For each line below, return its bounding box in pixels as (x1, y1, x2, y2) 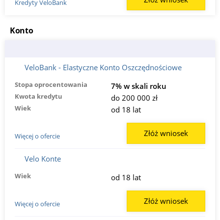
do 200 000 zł (110, 93, 158, 103)
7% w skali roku (110, 81, 166, 91)
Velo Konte (25, 154, 61, 164)
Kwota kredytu (15, 92, 62, 101)
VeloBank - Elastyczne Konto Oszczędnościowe (25, 62, 182, 73)
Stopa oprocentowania (15, 80, 87, 89)
